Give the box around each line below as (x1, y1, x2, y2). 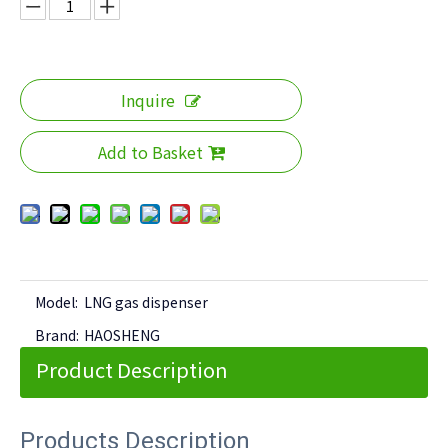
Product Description (36, 355, 228, 385)
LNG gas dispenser (84, 292, 208, 313)
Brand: (35, 325, 79, 346)
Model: (35, 292, 78, 313)
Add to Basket (97, 140, 203, 165)
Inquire (121, 88, 175, 113)
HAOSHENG (84, 325, 160, 346)
